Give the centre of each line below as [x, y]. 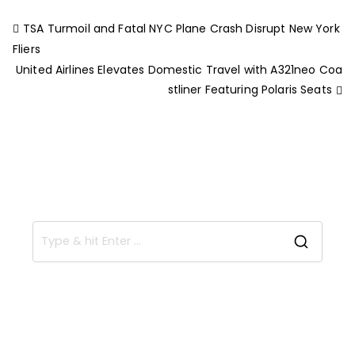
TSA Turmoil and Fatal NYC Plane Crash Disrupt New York [181, 28]
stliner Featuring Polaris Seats [250, 90]
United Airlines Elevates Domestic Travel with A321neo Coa [179, 69]
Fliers [27, 50]
